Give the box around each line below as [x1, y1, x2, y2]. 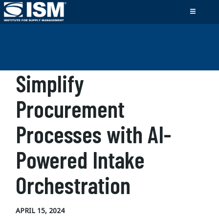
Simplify [16, 69, 84, 97]
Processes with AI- [16, 120, 171, 148]
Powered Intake [16, 145, 145, 174]
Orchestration [16, 171, 131, 199]
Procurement [16, 94, 125, 123]
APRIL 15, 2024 [16, 206, 65, 215]
